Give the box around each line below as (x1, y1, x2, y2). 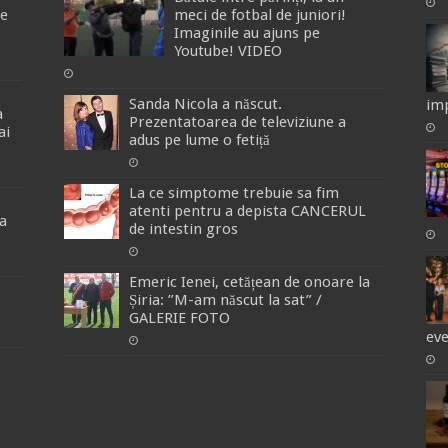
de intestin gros (128, 219, 238, 238)
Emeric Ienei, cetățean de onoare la (128, 272, 370, 291)
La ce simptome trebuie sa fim (128, 183, 339, 202)
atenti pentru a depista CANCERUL (128, 201, 366, 220)
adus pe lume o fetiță (128, 130, 270, 149)
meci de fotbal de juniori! (173, 5, 346, 24)
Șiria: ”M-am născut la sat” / (128, 290, 322, 309)
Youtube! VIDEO (173, 41, 282, 60)
